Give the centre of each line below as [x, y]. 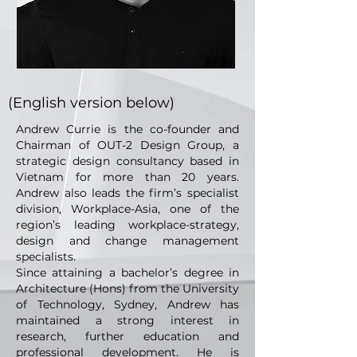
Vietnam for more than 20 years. [127, 177]
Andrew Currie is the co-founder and [127, 129]
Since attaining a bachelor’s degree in [127, 273]
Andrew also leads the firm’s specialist [127, 193]
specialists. [46, 257]
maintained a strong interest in [127, 320]
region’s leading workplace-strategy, [127, 225]
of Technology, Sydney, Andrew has [127, 304]
